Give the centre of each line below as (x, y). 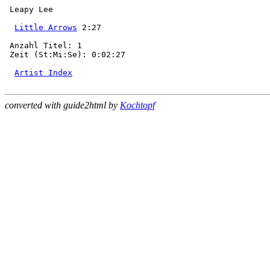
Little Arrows (46, 27)
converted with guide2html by (62, 105)
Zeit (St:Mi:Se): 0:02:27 (65, 55)
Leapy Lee (29, 9)
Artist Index (43, 73)
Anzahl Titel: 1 (43, 46)
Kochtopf (137, 105)
